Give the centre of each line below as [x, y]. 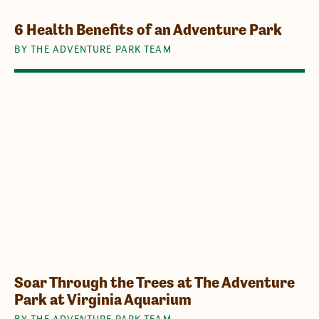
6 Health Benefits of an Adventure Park [148, 29]
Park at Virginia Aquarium [103, 299]
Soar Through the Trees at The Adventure [155, 282]
